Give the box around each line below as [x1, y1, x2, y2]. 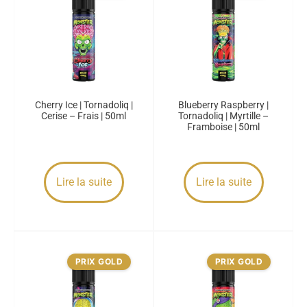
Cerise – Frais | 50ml [41, 110, 126, 121]
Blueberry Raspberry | [178, 99, 269, 110]
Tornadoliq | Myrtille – [178, 110, 269, 121]
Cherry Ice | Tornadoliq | [34, 99, 133, 110]
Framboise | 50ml [187, 121, 260, 132]
